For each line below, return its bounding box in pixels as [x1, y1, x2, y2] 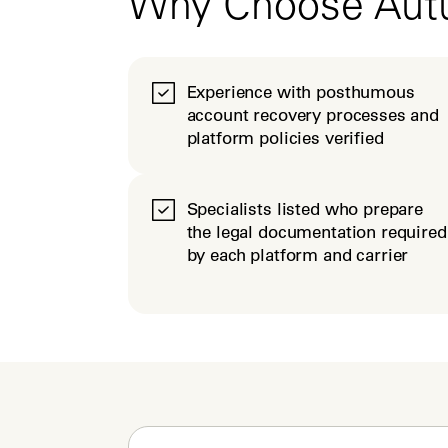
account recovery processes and [186, 105, 440, 125]
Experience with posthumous [186, 82, 415, 102]
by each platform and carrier [186, 245, 409, 265]
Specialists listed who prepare [186, 199, 424, 219]
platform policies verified [186, 128, 384, 148]
